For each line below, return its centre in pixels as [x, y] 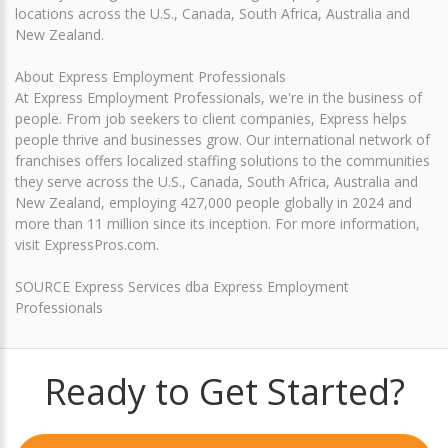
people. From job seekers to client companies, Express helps [211, 119]
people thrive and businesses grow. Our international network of [222, 140]
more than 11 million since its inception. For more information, [217, 224]
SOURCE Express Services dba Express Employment [182, 287]
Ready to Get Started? [224, 392]
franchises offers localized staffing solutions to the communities [222, 161]
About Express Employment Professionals [150, 77]
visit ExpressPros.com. [87, 245]
